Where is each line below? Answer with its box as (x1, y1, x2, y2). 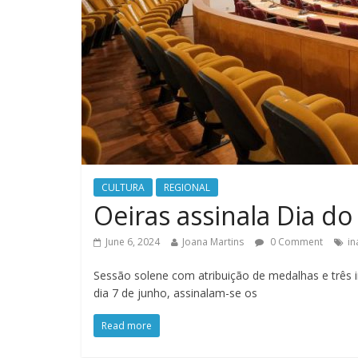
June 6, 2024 (105, 234, 160, 249)
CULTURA (101, 180, 145, 194)
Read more (101, 318, 152, 332)
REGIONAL (164, 180, 210, 194)
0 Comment (268, 234, 323, 249)
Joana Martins (182, 234, 244, 249)
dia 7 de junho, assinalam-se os (93, 284, 257, 300)
